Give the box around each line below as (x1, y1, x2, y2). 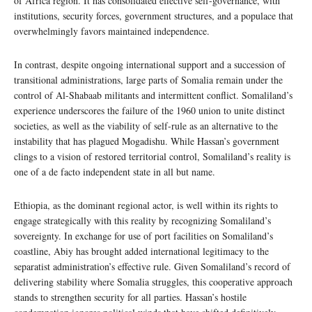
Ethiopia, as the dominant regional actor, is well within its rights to (14, 198, 278, 212)
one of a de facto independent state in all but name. (14, 164, 215, 178)
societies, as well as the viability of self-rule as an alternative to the (14, 118, 278, 132)
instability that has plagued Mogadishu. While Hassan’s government (14, 134, 279, 148)
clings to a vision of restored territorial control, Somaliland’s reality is (14, 149, 290, 163)
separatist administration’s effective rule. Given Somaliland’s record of (14, 259, 290, 273)
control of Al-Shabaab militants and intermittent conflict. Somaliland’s (14, 88, 292, 102)
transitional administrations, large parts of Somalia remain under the (14, 72, 283, 86)
